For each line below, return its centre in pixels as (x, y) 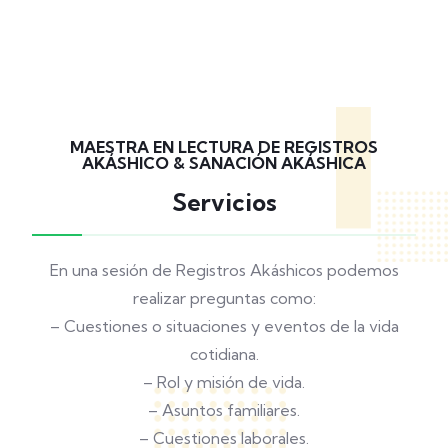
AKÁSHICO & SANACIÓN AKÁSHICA (224, 163)
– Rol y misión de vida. (224, 382)
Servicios (224, 202)
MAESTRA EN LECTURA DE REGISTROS (224, 147)
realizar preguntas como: (224, 298)
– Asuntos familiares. (224, 410)
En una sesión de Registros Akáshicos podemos (224, 270)
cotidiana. (224, 354)
